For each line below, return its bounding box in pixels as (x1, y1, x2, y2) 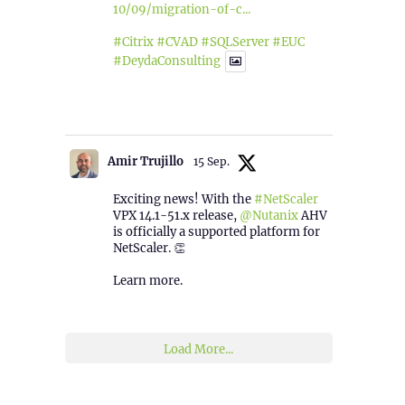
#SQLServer (200, 34, 269, 51)
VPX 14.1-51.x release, (112, 207, 240, 223)
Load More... (164, 341, 234, 357)
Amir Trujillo (107, 153, 184, 169)
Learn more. (112, 272, 183, 288)
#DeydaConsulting (112, 53, 221, 70)
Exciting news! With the (112, 191, 254, 207)
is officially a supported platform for (112, 223, 320, 240)
